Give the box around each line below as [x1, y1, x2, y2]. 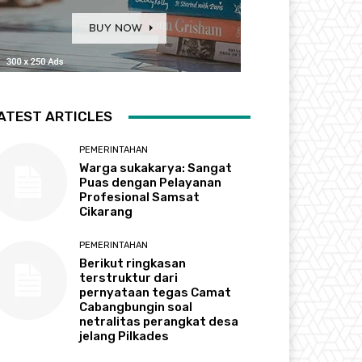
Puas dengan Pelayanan [79, 175, 222, 191]
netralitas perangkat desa [79, 314, 239, 330]
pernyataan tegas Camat [79, 285, 232, 301]
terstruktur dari [79, 271, 179, 286]
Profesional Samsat [79, 190, 200, 205]
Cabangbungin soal [79, 300, 193, 315]
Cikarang [79, 204, 133, 220]
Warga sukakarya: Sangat [79, 161, 233, 176]
